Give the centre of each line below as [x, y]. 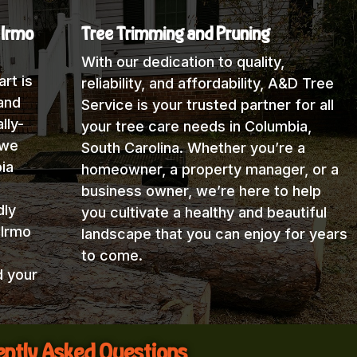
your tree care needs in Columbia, [196, 126]
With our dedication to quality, [182, 61]
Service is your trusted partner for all [207, 104]
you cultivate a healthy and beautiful [204, 212]
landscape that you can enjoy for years [214, 233]
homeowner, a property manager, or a [210, 169]
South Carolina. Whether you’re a [193, 147]
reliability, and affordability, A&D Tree [207, 83]
